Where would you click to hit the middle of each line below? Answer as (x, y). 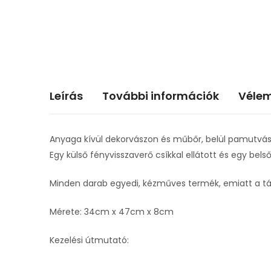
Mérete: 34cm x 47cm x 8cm (112, 211)
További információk (161, 96)
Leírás (66, 96)
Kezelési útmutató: (89, 240)
